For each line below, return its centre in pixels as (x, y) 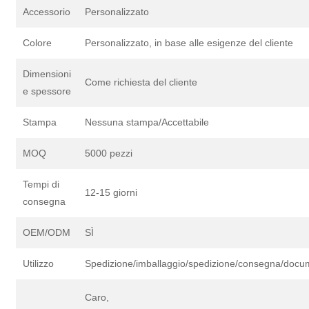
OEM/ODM (47, 233)
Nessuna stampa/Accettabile (147, 122)
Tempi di (41, 185)
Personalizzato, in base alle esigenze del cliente (189, 43)
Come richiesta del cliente (141, 82)
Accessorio (47, 12)
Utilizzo (39, 264)
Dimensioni (47, 74)
